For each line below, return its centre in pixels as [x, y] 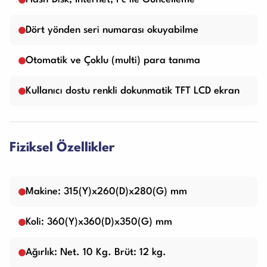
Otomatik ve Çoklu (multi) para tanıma [113, 61]
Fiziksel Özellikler [62, 148]
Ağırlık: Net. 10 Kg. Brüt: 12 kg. [96, 253]
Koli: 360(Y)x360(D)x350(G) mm [99, 222]
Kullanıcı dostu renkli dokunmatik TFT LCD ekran [133, 91]
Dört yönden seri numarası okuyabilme [112, 30]
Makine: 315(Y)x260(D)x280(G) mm [106, 192]
